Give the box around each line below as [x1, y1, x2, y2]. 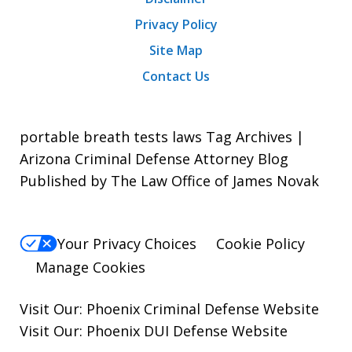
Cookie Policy [216, 234, 305, 254]
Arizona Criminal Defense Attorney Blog [20, 148, 288, 168]
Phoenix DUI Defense [86, 321, 228, 341]
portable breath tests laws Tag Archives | [20, 126, 304, 146]
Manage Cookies [35, 258, 145, 277]
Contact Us [142, 67, 210, 85]
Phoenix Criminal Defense [86, 299, 259, 319]
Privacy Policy [134, 15, 218, 33]
